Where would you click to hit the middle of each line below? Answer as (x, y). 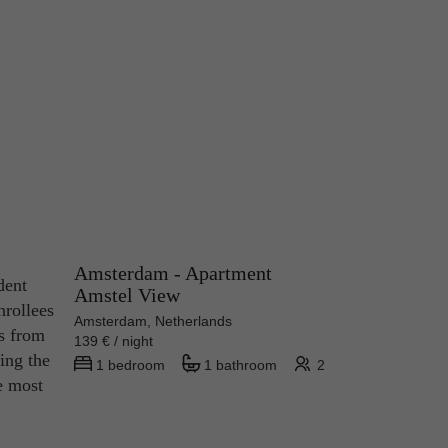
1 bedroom (130, 365)
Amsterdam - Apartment (173, 273)
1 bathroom (240, 365)
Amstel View (127, 295)
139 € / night (121, 341)
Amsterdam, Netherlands (153, 321)
